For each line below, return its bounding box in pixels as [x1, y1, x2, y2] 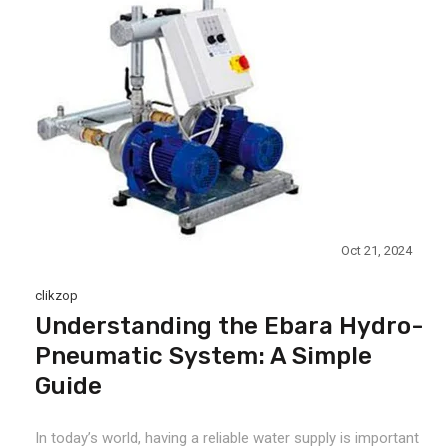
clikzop [35, 288, 78, 303]
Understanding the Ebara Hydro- [35, 312, 423, 340]
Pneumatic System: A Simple [35, 342, 372, 370]
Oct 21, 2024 [340, 243, 412, 258]
